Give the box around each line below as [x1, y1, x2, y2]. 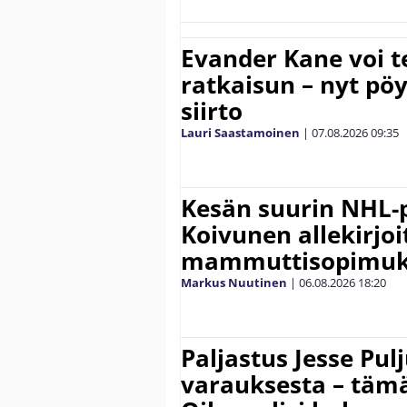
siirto [181, 94, 243, 128]
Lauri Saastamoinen [181, 124, 300, 142]
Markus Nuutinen [181, 274, 287, 292]
